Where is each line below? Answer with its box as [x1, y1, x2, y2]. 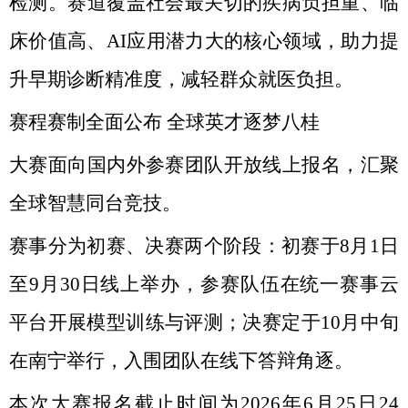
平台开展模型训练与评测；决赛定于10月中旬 [9, 311, 399, 333]
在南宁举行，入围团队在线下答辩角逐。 [9, 350, 353, 372]
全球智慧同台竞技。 [9, 192, 181, 214]
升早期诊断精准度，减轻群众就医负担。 [9, 68, 353, 90]
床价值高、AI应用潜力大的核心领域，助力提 [9, 30, 399, 52]
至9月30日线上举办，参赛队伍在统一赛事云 [9, 273, 399, 295]
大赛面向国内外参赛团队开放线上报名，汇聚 [9, 154, 399, 176]
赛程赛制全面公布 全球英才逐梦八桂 [9, 111, 320, 133]
